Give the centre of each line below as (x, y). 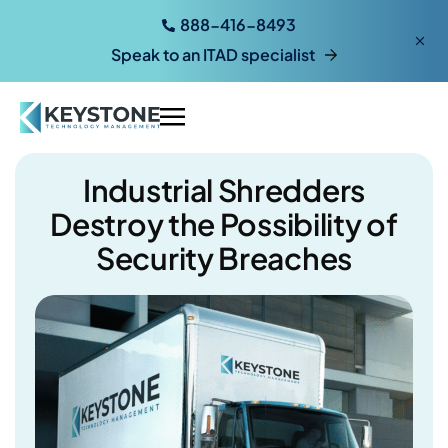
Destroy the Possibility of (224, 223)
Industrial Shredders (224, 189)
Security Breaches (224, 257)
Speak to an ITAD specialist (212, 54)
